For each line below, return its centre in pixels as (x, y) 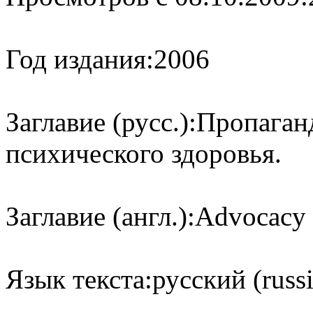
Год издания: (80, 59)
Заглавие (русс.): (101, 122)
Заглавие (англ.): (100, 216)
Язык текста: (79, 279)
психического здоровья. (144, 153)
